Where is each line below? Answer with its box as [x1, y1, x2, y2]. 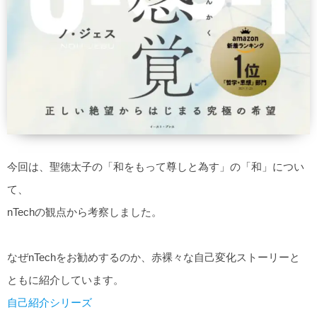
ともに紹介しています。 [7, 274, 124, 287]
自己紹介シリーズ [7, 296, 92, 309]
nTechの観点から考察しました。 [7, 206, 162, 219]
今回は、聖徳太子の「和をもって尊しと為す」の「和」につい [7, 161, 304, 173]
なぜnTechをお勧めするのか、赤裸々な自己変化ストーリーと [7, 251, 300, 264]
